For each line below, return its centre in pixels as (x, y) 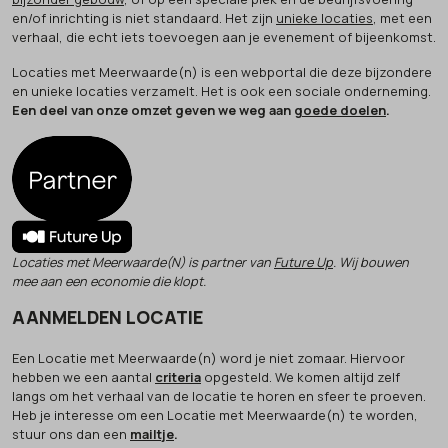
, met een (402, 17)
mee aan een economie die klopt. (109, 280)
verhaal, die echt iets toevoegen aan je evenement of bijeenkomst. (224, 36)
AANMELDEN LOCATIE (107, 316)
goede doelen (340, 109)
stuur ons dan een (69, 433)
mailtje (152, 433)
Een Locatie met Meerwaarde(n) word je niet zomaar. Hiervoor (208, 357)
